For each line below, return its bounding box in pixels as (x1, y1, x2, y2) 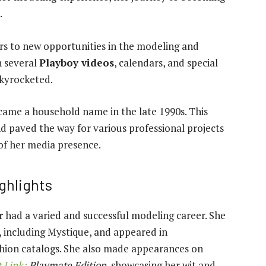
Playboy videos (39, 55, 114, 69)
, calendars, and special (114, 55, 218, 69)
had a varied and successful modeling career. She (3, 208, 226, 223)
